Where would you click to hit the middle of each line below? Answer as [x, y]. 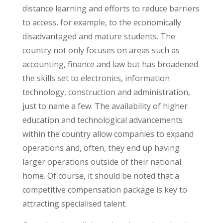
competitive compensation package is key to [105, 190]
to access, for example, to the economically [102, 22]
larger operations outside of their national [102, 162]
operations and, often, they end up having [101, 148]
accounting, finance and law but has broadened [110, 64]
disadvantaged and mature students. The [99, 36]
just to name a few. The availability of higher [105, 106]
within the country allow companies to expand [108, 134]
